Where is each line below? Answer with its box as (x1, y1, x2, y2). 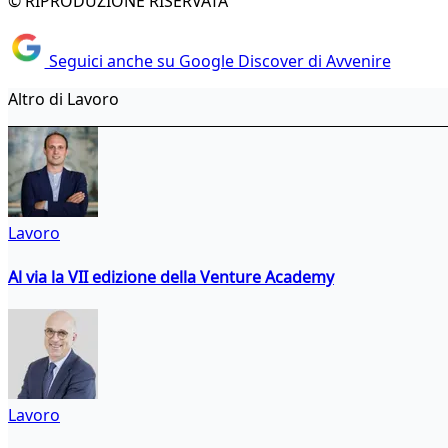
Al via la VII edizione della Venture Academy (8, 265, 334, 288)
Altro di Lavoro (8, 88, 119, 111)
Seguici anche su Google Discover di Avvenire (44, 50, 391, 73)
